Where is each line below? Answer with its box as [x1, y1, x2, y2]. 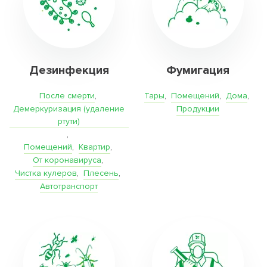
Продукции [176, 104, 220, 114]
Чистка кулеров [15, 168, 77, 178]
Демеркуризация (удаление [13, 104, 125, 114]
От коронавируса [32, 155, 101, 165]
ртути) [58, 116, 80, 126]
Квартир [78, 142, 110, 152]
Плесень [83, 168, 119, 178]
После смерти [39, 91, 95, 101]
